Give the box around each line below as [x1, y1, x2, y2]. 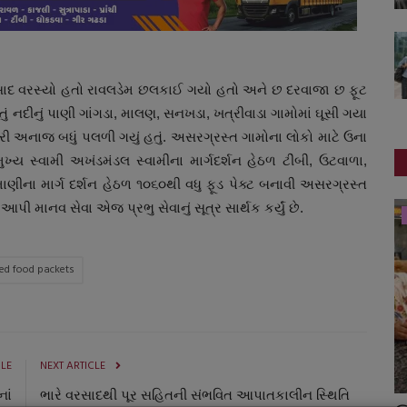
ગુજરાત [81, 206, 113, 223]
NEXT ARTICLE [40, 356, 105, 375]
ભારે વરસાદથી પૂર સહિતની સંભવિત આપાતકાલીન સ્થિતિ [40, 386, 350, 403]
